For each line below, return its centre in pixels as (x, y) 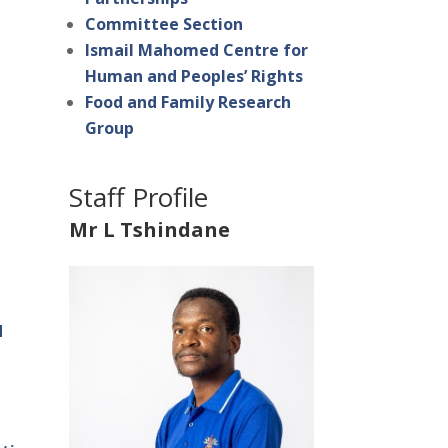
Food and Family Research (187, 102)
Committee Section (163, 24)
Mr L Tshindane (149, 230)
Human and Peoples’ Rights (193, 76)
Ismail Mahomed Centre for (196, 50)
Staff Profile (138, 197)
